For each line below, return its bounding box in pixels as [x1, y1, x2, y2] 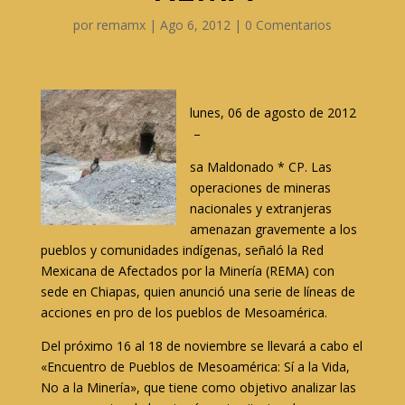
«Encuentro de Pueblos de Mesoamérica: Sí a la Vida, [40, 358, 350, 375]
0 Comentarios [244, 16, 332, 33]
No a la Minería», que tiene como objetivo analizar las [40, 379, 356, 396]
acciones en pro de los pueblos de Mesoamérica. [40, 304, 327, 321]
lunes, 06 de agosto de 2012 [189, 104, 356, 121]
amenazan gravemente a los [189, 221, 357, 238]
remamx [96, 16, 146, 33]
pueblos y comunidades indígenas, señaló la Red [40, 241, 324, 259]
